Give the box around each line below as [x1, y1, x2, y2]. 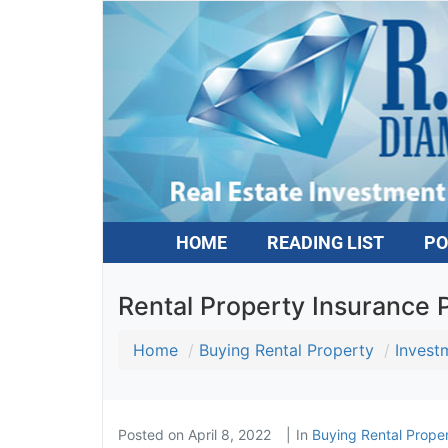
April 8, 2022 [180, 425, 264, 443]
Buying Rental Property [191, 339, 367, 360]
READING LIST [259, 231, 377, 253]
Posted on [110, 425, 181, 443]
